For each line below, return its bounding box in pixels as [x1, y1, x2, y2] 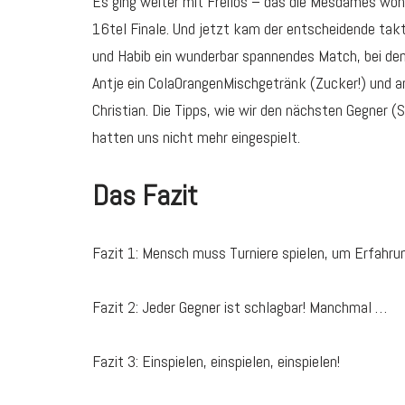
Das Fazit [92, 177, 198, 214]
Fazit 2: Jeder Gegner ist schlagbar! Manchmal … [92, 297, 387, 318]
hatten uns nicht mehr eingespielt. [92, 127, 300, 148]
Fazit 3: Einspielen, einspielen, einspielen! [92, 351, 340, 372]
